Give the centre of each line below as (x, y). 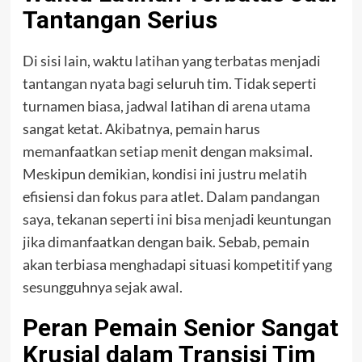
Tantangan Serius (120, 20)
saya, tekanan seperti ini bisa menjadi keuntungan (177, 219)
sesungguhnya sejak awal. (102, 287)
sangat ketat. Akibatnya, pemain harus (141, 129)
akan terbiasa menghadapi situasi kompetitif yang (177, 265)
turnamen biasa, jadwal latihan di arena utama (166, 106)
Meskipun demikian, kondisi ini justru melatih (164, 174)
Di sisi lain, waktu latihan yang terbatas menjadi (171, 61)
